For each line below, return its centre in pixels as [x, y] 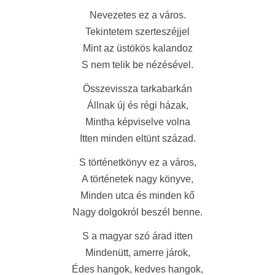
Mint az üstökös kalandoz [137, 48]
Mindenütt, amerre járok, [137, 253]
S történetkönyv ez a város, [137, 162]
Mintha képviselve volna [137, 122]
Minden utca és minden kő [137, 196]
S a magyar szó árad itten [137, 236]
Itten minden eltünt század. [137, 138]
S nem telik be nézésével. [137, 65]
